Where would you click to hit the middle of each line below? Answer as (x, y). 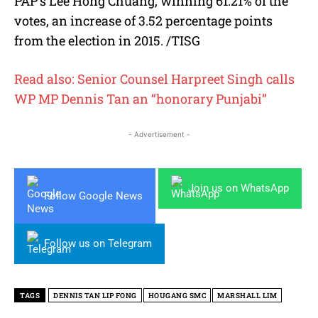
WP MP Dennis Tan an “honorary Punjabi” (141, 99)
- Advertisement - (159, 135)
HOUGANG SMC (177, 296)
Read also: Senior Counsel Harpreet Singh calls (154, 79)
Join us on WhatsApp (238, 188)
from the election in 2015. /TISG (107, 41)
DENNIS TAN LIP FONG (95, 296)
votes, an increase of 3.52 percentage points (143, 21)
